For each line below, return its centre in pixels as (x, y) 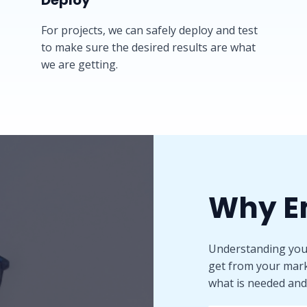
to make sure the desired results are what (148, 47)
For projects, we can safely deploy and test (149, 30)
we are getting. (79, 64)
